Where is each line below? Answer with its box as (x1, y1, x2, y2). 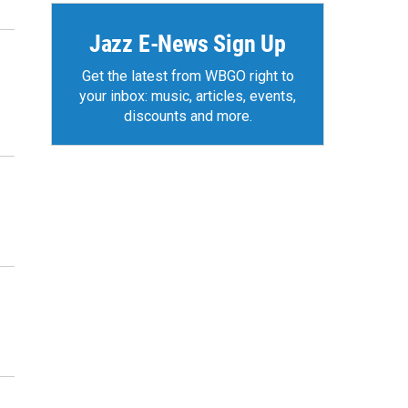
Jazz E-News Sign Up (88, 30, 287, 57)
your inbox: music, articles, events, (79, 87, 296, 105)
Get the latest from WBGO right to (81, 67, 294, 85)
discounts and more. (123, 107, 252, 125)
